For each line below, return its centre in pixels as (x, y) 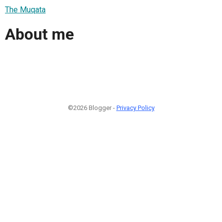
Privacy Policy (135, 108)
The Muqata (25, 9)
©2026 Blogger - (92, 108)
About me (39, 34)
